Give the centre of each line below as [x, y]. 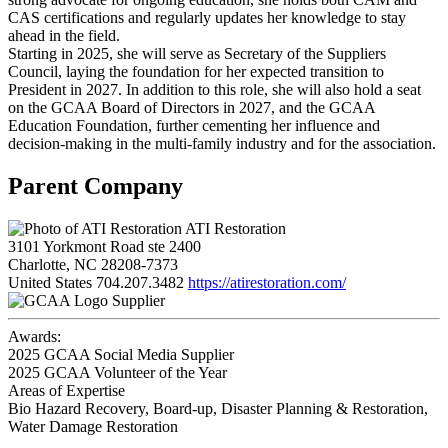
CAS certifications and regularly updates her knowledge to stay [207, 18]
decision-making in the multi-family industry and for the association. [222, 144]
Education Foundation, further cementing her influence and [194, 126]
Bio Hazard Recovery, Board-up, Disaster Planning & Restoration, [218, 409]
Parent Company [95, 186]
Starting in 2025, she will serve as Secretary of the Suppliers [197, 54]
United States [50, 283]
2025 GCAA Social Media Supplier [121, 355]
